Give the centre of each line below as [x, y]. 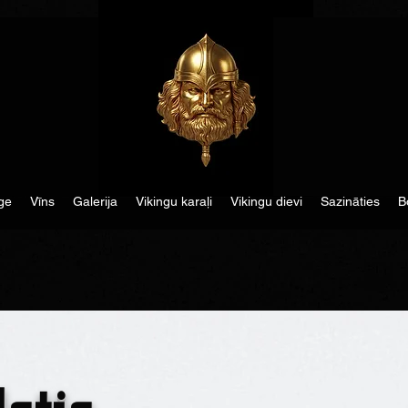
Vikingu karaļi [173, 201]
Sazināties [350, 201]
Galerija [95, 201]
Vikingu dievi [266, 201]
